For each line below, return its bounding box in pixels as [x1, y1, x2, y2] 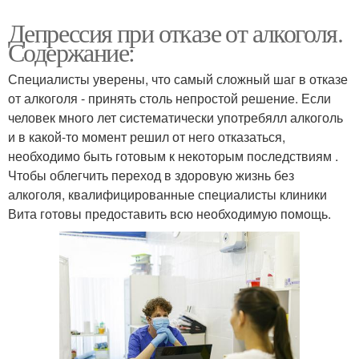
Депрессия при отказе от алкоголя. [8, 15, 343, 50]
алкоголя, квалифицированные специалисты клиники [8, 185, 327, 204]
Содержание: [8, 34, 135, 70]
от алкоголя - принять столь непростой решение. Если [8, 89, 331, 108]
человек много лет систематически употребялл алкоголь [8, 108, 343, 127]
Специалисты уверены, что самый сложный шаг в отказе [8, 70, 348, 89]
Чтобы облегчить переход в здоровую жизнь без [8, 166, 294, 185]
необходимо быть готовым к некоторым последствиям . [8, 147, 338, 166]
